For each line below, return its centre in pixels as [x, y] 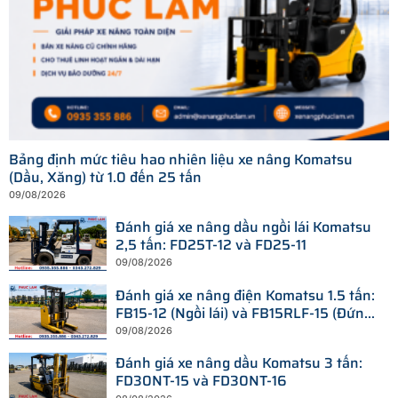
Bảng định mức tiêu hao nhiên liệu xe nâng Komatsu [181, 159]
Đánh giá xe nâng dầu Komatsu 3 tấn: [239, 363]
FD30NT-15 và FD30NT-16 [201, 381]
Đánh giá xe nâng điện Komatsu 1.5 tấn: [245, 295]
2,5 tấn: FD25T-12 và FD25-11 [211, 244]
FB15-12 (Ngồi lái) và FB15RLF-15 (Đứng [244, 313]
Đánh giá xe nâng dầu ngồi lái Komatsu [243, 227]
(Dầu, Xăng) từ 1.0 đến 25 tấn [105, 177]
